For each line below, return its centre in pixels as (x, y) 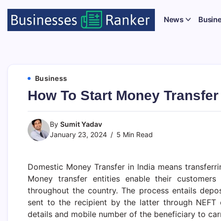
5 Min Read (134, 134)
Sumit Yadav (81, 124)
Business (51, 78)
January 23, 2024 (78, 134)
